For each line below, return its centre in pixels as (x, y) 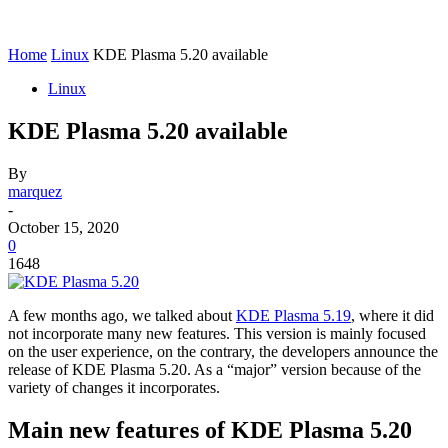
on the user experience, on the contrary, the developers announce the (223, 351)
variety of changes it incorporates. (114, 387)
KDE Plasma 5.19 (293, 315)
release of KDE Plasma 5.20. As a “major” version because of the (214, 369)
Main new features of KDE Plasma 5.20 (210, 429)
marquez (35, 191)
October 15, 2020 (63, 227)
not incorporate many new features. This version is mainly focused (217, 333)
